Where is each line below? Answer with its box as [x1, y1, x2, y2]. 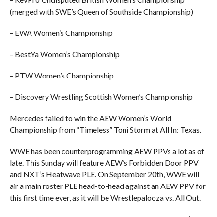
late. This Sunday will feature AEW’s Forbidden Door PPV [9, 157, 199, 167]
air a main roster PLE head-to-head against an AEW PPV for [9, 181, 206, 190]
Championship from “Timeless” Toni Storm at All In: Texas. [9, 124, 201, 134]
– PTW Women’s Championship [9, 70, 114, 80]
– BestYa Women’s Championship [9, 49, 120, 59]
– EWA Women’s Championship [9, 28, 113, 37]
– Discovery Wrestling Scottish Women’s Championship [9, 92, 193, 101]
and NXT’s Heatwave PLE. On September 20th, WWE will [9, 169, 199, 179]
